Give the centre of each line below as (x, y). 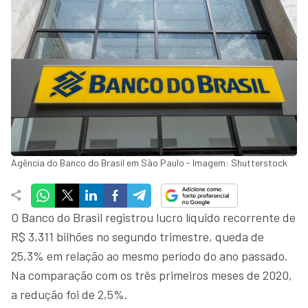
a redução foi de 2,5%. (69, 294)
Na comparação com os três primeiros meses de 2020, (152, 275)
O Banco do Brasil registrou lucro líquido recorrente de (153, 217)
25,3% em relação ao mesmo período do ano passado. (150, 255)
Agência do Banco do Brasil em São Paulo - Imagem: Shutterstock (149, 162)
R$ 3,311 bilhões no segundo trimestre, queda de (137, 236)
